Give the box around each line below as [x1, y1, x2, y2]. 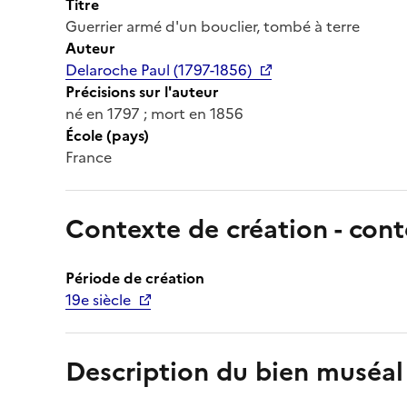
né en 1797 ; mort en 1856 [65, 102, 243, 124]
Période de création [65, 266, 204, 289]
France [65, 145, 112, 168]
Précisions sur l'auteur [65, 80, 219, 103]
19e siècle [65, 288, 131, 311]
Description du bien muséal [65, 352, 403, 391]
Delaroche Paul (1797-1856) [65, 58, 252, 81]
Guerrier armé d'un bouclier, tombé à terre [65, 15, 360, 37]
